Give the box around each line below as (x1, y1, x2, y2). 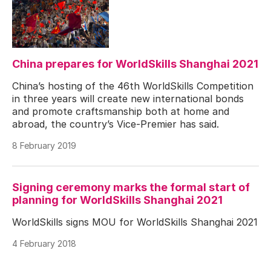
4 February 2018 (12, 238, 76, 249)
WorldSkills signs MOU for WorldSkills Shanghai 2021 (12, 215, 258, 228)
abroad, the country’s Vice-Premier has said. (12, 117, 219, 130)
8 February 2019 (12, 140, 76, 151)
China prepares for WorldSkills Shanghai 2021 (12, 57, 258, 70)
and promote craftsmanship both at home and (12, 105, 229, 117)
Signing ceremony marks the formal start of (12, 180, 250, 194)
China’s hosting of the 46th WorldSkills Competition (12, 79, 253, 92)
